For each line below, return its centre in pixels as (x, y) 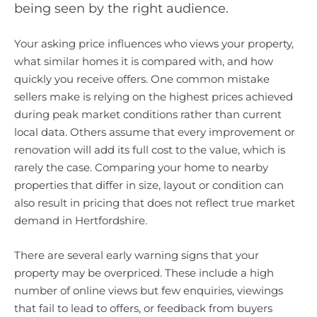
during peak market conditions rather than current (148, 114)
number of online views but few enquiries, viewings (149, 290)
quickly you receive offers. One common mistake (142, 79)
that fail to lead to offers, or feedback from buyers (143, 308)
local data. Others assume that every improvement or (155, 132)
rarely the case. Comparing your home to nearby (141, 167)
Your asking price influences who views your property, (154, 44)
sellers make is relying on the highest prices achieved (154, 97)
